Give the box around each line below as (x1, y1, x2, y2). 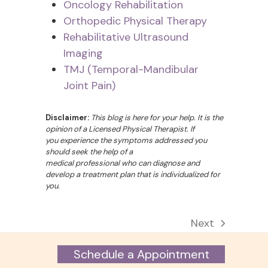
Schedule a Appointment (73, 246, 209, 263)
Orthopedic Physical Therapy (63, 13, 207, 28)
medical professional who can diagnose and (45, 157, 200, 168)
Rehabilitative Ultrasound (63, 29, 188, 44)
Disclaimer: (45, 112, 91, 123)
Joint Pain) (63, 78, 115, 93)
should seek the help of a (45, 146, 133, 157)
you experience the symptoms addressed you (45, 135, 207, 145)
